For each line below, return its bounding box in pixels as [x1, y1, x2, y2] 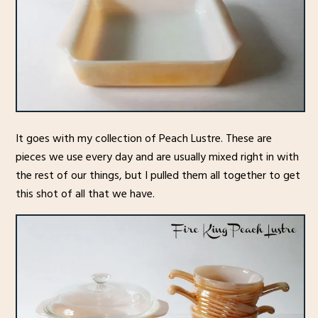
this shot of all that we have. [15, 185, 155, 204]
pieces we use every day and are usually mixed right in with [15, 148, 299, 167]
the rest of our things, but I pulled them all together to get [15, 166, 300, 185]
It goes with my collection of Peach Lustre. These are [15, 129, 272, 148]
